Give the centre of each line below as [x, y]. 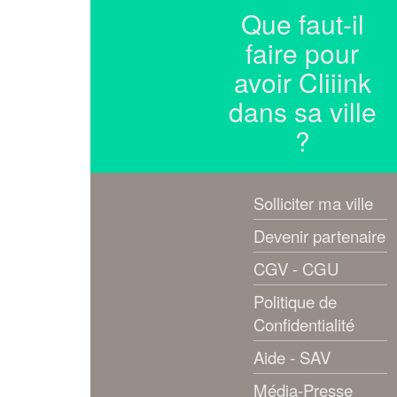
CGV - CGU [296, 269]
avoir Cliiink [302, 82]
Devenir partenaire [319, 236]
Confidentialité [304, 324]
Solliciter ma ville [313, 203]
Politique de [295, 301]
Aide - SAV [292, 357]
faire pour [303, 53]
